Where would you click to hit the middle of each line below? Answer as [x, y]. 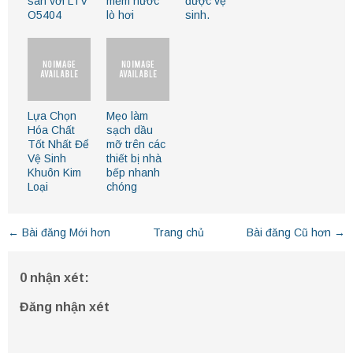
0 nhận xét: [54, 278]
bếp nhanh [133, 173]
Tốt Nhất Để [58, 145]
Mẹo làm [127, 116]
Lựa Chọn [52, 116]
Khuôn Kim [54, 173]
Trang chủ [178, 233]
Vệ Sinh [47, 159]
